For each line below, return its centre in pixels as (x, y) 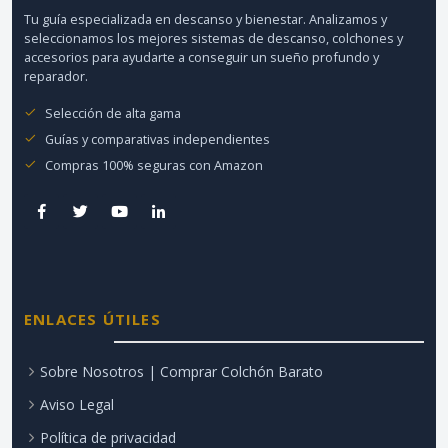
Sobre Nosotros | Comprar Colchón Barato (181, 371)
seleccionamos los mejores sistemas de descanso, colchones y (213, 37)
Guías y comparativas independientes (157, 138)
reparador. (56, 75)
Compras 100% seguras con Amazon (154, 164)
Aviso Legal (77, 404)
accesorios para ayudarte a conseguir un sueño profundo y (201, 56)
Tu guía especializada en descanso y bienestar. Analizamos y (205, 18)
